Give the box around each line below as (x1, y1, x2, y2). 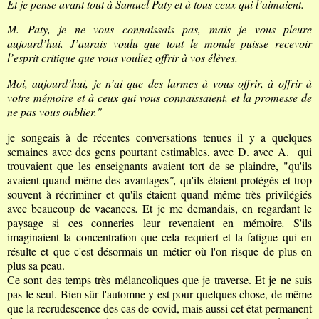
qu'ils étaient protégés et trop (180, 172, 313, 187)
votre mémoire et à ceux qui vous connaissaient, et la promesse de (7, 90, 312, 105)
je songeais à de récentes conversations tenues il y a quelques (7, 130, 312, 145)
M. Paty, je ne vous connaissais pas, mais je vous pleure (7, 21, 312, 37)
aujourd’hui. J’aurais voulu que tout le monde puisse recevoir (7, 36, 312, 51)
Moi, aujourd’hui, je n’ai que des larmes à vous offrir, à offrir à (7, 75, 312, 91)
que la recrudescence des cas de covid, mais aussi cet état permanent (7, 300, 312, 315)
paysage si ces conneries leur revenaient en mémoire (7, 215, 282, 230)
